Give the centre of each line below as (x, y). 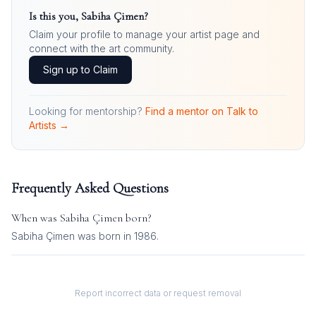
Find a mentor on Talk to (202, 111)
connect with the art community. (102, 48)
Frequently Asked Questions (90, 188)
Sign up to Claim (80, 69)
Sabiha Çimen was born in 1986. (85, 236)
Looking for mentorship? (86, 111)
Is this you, (55, 16)
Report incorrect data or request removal (158, 293)
